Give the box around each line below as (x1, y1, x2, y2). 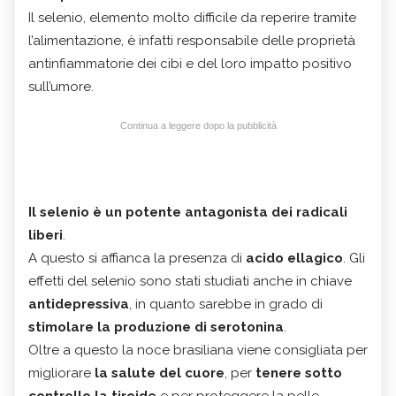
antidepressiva (28, 295, 129, 312)
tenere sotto (255, 364, 342, 381)
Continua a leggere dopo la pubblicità (119, 119, 277, 131)
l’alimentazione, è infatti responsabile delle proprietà (28, 32, 355, 49)
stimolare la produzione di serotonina (28, 318, 284, 335)
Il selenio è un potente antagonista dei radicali (28, 203, 347, 220)
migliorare (28, 364, 95, 381)
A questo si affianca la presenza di (28, 249, 246, 266)
